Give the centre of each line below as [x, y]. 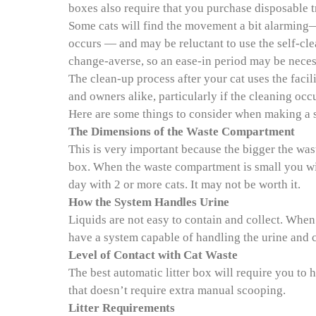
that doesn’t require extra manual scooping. [177, 290]
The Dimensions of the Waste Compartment [182, 132]
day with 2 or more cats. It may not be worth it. [184, 184]
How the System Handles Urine [149, 202]
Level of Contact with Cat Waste [153, 255]
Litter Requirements [122, 308]
